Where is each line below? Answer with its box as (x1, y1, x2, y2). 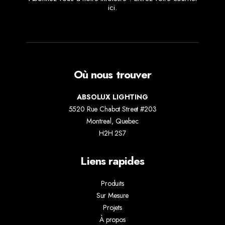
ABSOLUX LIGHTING (77, 92, 148, 102)
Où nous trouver (73, 66, 152, 83)
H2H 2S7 (99, 128, 126, 139)
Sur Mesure (96, 190, 129, 201)
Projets (103, 202, 122, 213)
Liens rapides (80, 153, 145, 169)
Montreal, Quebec (86, 116, 139, 127)
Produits (101, 178, 124, 189)
